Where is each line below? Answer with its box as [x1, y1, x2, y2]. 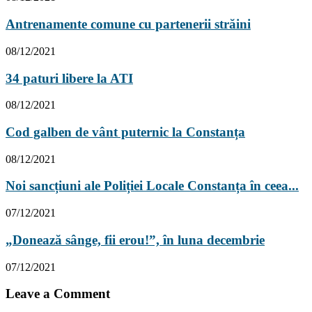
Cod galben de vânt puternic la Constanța [6, 125, 245, 140]
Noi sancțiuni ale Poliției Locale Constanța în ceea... [6, 178, 299, 194]
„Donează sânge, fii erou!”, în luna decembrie [6, 232, 265, 247]
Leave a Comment [6, 286, 110, 302]
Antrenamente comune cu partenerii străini [6, 17, 251, 32]
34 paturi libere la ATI [6, 70, 133, 86]
